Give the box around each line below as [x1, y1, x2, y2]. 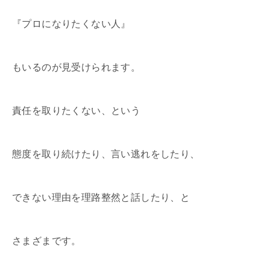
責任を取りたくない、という [12, 105, 141, 116]
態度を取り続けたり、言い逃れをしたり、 [12, 148, 200, 159]
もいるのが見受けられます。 [12, 61, 141, 72]
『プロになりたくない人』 [12, 18, 131, 29]
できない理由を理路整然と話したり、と [12, 192, 190, 202]
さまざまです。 [12, 235, 81, 246]
